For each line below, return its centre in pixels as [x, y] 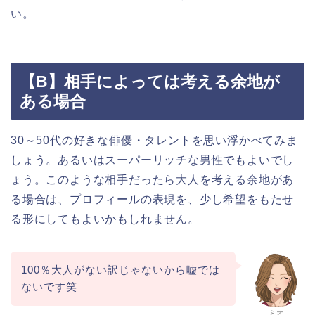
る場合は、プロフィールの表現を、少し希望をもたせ [153, 199]
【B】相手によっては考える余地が [150, 81]
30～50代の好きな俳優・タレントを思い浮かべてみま [154, 140]
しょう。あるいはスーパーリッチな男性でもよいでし [153, 160]
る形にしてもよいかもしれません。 [105, 219]
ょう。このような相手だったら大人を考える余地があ [153, 179]
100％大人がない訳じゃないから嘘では [120, 270]
